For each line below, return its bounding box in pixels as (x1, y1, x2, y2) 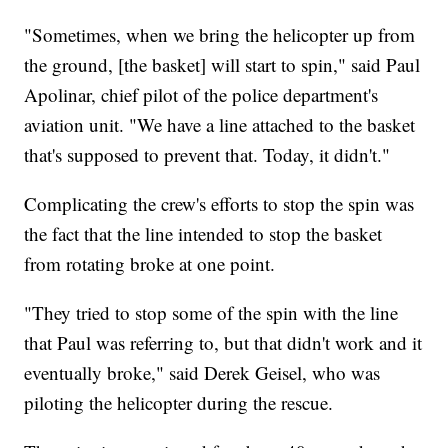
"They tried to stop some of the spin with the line (24, 300, 399, 326)
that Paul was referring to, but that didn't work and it (24, 330, 423, 356)
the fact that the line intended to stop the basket (24, 221, 383, 247)
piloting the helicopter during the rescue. (24, 390, 334, 416)
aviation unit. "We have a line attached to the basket (24, 112, 416, 138)
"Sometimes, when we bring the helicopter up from (24, 22, 416, 48)
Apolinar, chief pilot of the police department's (24, 82, 379, 108)
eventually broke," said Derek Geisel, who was (24, 360, 381, 386)
